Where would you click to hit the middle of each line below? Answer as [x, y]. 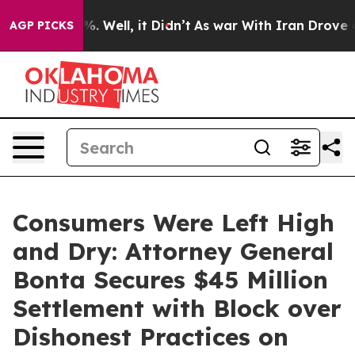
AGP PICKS [42, 25]
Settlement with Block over [177, 308]
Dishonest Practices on [151, 337]
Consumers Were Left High [174, 223]
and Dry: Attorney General [173, 251]
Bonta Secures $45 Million [170, 280]
